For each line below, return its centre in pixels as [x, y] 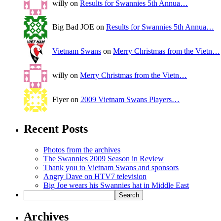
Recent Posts [56, 129]
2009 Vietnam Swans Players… [130, 99]
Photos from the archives [82, 149]
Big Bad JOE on [79, 27]
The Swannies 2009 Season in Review [104, 158]
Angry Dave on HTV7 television [95, 176]
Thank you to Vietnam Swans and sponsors [111, 167]
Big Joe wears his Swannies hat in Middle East [116, 185]
